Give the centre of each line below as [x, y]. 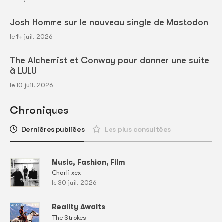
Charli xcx [66, 172]
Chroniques [39, 110]
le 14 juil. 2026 [31, 36]
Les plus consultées [138, 129]
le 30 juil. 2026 [74, 182]
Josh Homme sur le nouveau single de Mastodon [109, 22]
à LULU [23, 71]
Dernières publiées [53, 129]
